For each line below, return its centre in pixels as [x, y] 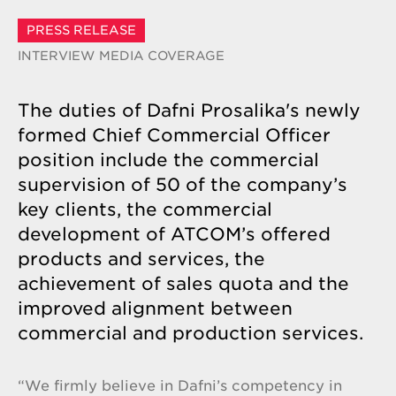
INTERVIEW [56, 56]
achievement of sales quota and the [183, 284]
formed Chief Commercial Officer [174, 135]
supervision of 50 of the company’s [183, 185]
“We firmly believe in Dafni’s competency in [180, 386]
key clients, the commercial [145, 209]
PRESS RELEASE [81, 30]
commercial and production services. [190, 333]
